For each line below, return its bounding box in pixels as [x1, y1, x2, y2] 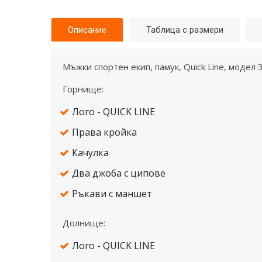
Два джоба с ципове [72, 167, 166, 180]
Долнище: [63, 217, 105, 229]
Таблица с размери [146, 25, 223, 36]
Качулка [72, 146, 109, 160]
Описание [68, 25, 106, 36]
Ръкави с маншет [72, 187, 152, 201]
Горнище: [63, 83, 104, 95]
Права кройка [72, 126, 137, 139]
